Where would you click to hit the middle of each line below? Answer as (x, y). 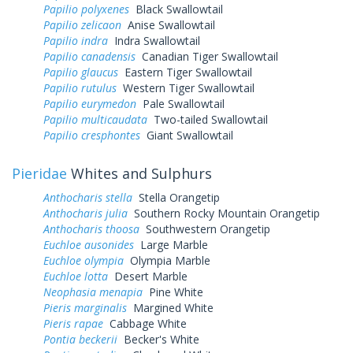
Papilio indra (76, 40)
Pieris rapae (73, 323)
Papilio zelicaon (82, 24)
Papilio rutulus (80, 87)
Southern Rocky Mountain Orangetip (224, 213)
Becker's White (158, 339)
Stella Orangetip (176, 197)
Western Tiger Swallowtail (186, 87)
